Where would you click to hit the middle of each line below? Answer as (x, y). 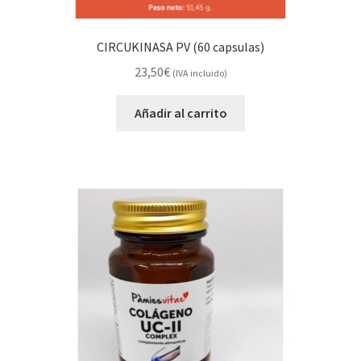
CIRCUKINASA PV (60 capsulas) (180, 47)
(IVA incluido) (199, 73)
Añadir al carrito (180, 112)
